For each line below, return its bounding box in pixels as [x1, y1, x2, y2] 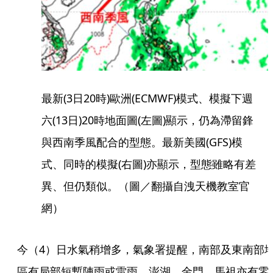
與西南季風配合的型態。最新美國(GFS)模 [41, 135, 243, 150]
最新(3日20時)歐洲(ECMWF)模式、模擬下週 [41, 91, 253, 106]
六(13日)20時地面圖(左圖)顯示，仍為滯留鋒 [41, 113, 253, 128]
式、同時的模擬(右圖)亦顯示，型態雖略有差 [41, 157, 256, 172]
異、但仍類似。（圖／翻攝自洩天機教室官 [41, 179, 250, 194]
